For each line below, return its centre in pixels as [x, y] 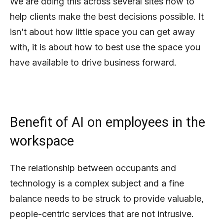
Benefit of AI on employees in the [108, 122]
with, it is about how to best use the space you [105, 47]
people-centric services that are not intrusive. [102, 214]
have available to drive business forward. [93, 62]
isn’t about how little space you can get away [102, 32]
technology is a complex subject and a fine [97, 183]
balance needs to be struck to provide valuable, [107, 198]
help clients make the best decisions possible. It [107, 16]
